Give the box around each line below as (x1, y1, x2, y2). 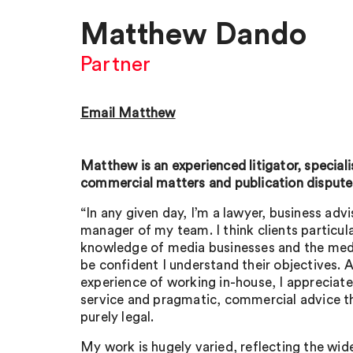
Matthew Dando (80, 20, 307, 50)
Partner (80, 54, 151, 75)
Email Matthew (80, 106, 176, 120)
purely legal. (80, 310, 154, 324)
